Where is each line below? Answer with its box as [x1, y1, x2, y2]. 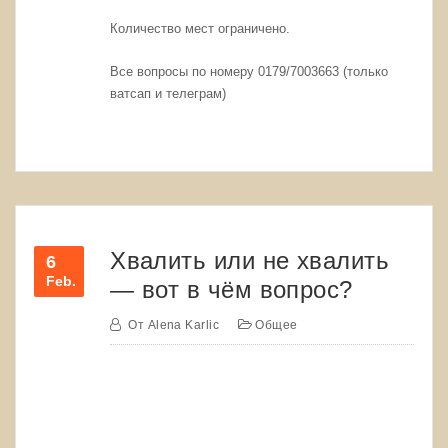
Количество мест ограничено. [110, 21, 291, 37]
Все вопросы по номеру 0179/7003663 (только [110, 63, 389, 79]
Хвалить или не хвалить [110, 246, 390, 274]
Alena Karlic [147, 318, 220, 333]
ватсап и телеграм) [110, 85, 227, 101]
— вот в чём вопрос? [110, 275, 353, 303]
